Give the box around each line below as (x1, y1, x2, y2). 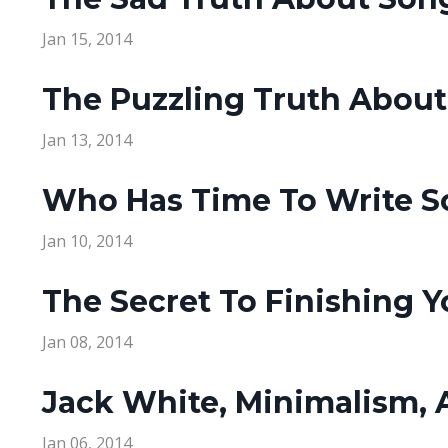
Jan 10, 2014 (42, 230, 132, 253)
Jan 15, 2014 (42, 28, 132, 51)
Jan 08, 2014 (42, 331, 132, 354)
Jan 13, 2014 (42, 129, 132, 152)
